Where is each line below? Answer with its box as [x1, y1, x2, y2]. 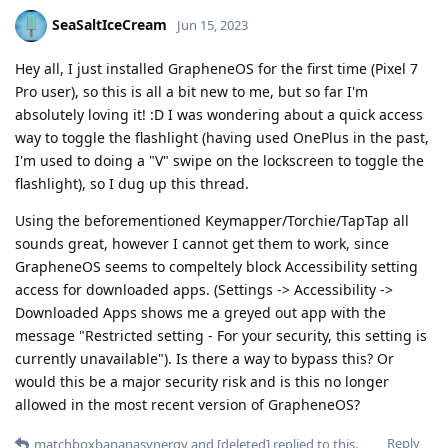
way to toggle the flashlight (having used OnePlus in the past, [15, 127, 429, 147]
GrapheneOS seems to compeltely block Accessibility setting [15, 256, 418, 276]
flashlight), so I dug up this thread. [15, 173, 249, 193]
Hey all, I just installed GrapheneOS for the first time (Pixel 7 [15, 58, 418, 78]
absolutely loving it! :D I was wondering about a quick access [15, 104, 423, 124]
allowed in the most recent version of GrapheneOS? [15, 394, 360, 414]
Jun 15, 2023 [177, 15, 248, 34]
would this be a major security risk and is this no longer [15, 371, 389, 391]
